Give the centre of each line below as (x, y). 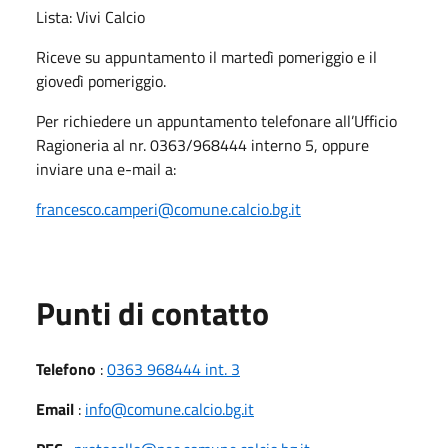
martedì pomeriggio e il (299, 56)
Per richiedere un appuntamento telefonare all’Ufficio (216, 120)
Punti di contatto (152, 312)
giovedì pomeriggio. (101, 80)
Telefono (66, 368)
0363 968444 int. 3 (173, 368)
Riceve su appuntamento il (126, 56)
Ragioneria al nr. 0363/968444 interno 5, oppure (202, 144)
